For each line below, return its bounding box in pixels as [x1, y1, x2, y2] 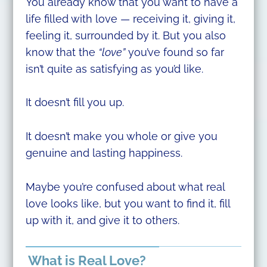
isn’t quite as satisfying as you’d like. [25, 62, 203, 75]
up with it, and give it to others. [25, 214, 179, 227]
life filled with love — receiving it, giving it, [25, 12, 235, 25]
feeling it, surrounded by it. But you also [25, 29, 226, 42]
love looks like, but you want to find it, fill [25, 197, 230, 210]
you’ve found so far [125, 45, 224, 58]
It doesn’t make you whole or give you [25, 130, 218, 143]
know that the [25, 45, 98, 58]
